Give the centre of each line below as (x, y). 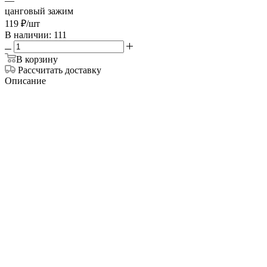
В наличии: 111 (36, 35)
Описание (25, 80)
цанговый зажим (39, 11)
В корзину (37, 59)
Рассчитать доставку (60, 70)
